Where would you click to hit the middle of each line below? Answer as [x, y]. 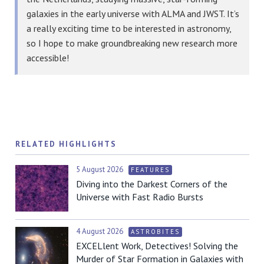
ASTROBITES [155, 232]
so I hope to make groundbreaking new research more [132, 43]
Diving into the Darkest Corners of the [152, 184]
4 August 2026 [100, 232]
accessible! [48, 57]
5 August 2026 [100, 170]
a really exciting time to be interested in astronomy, [129, 28]
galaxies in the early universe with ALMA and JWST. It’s [133, 13]
